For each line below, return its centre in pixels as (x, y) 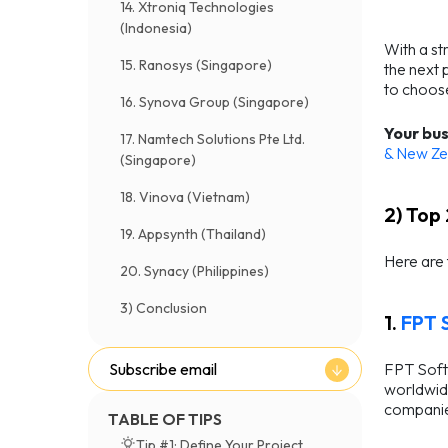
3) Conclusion (163, 308)
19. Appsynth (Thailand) (193, 234)
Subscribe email (163, 369)
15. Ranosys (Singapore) (196, 65)
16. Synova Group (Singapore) (214, 102)
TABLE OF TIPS (165, 419)
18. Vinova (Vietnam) (185, 197)
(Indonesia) (156, 28)
